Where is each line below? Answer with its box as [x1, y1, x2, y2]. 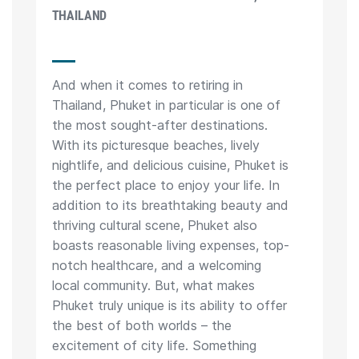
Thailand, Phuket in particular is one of [51, 97, 280, 114]
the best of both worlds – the [51, 317, 232, 334]
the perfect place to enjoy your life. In [51, 177, 280, 194]
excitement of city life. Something [51, 337, 256, 354]
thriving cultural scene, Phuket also [51, 217, 257, 234]
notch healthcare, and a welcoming [51, 257, 261, 274]
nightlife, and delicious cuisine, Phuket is [51, 157, 288, 174]
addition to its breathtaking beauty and [51, 197, 288, 214]
